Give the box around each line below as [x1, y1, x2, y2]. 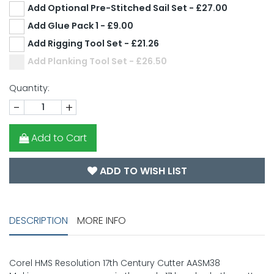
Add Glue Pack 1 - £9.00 [28, 20, 133, 32]
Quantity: [9, 82, 50, 95]
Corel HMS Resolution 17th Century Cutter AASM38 [9, 256, 220, 269]
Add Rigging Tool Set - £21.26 [28, 37, 159, 50]
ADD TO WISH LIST [97, 164, 187, 179]
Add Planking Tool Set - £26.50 [28, 55, 167, 68]
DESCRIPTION [9, 213, 68, 228]
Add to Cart [31, 130, 87, 145]
